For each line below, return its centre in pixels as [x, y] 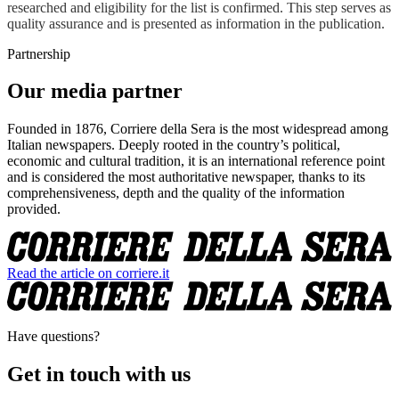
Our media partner [95, 91]
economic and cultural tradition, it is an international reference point [196, 161]
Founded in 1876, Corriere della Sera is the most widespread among [198, 129]
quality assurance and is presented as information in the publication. [196, 23]
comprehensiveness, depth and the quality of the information [176, 193]
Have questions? [53, 336]
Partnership [39, 53]
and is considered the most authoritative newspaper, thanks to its [186, 177]
